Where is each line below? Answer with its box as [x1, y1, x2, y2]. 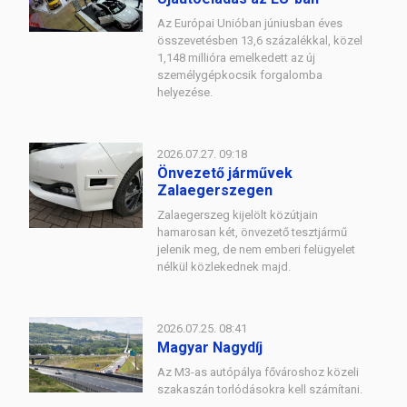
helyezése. [157, 85, 213, 99]
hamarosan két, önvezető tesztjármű [157, 225, 347, 239]
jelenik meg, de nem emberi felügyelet [157, 243, 355, 256]
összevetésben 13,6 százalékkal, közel [157, 34, 362, 47]
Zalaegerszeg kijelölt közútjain [157, 208, 318, 222]
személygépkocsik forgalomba [157, 68, 323, 82]
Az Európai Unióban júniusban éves [157, 16, 342, 30]
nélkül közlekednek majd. [157, 260, 291, 273]
